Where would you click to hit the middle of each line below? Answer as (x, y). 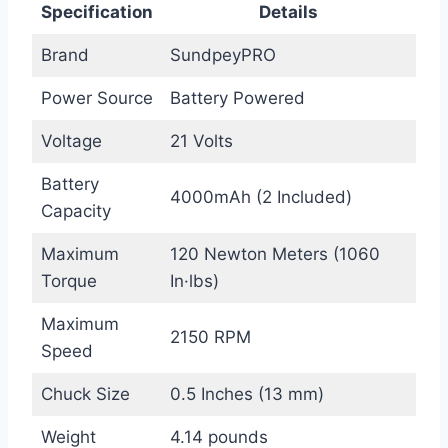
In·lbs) (194, 280)
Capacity (75, 210)
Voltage (71, 140)
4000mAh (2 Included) (260, 196)
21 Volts (201, 140)
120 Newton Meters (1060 (274, 253)
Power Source (96, 97)
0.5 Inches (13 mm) (246, 393)
